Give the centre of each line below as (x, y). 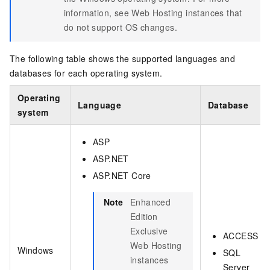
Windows (36, 250)
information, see (98, 13)
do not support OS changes (119, 27)
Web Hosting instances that (187, 13)
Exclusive (149, 231)
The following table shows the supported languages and (123, 59)
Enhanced (151, 202)
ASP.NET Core (122, 176)
